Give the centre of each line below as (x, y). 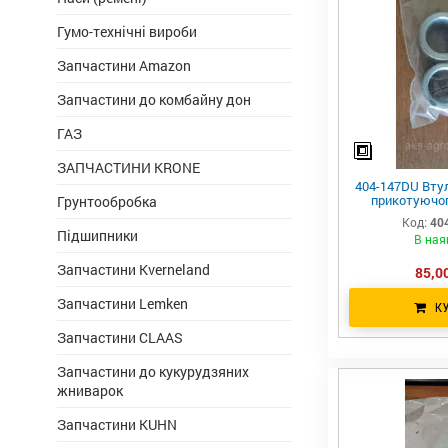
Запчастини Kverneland (133, 269)
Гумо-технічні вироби (127, 31)
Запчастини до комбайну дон (154, 99)
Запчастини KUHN (117, 424)
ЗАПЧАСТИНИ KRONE (128, 167)
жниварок (90, 390)
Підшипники (97, 235)
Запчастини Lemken (122, 303)
